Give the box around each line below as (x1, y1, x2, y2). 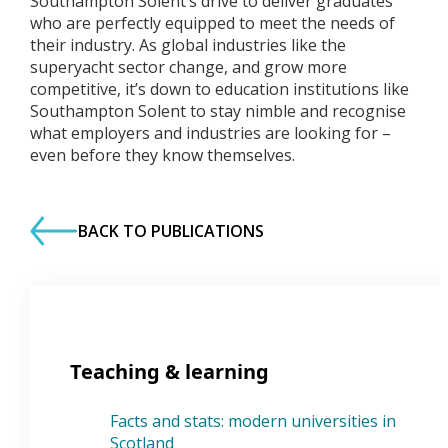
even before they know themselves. (29, 144, 295, 166)
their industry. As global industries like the (29, 34, 346, 56)
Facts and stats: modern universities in (109, 410, 396, 433)
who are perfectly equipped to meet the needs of (29, 12, 395, 34)
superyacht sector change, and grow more (29, 56, 347, 78)
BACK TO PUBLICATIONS (77, 220, 264, 242)
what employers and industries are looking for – (29, 122, 391, 144)
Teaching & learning (69, 358, 269, 386)
